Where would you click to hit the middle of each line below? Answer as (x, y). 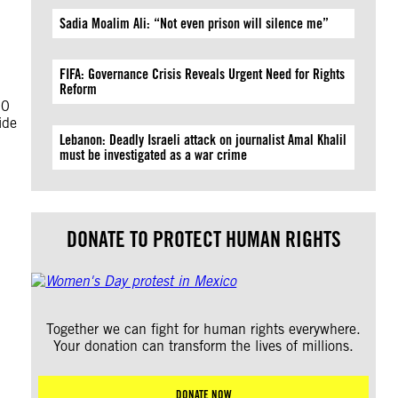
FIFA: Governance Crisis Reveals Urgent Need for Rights (203, 74)
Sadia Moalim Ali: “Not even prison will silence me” (195, 24)
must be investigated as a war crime (154, 155)
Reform (79, 89)
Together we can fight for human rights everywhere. (204, 329)
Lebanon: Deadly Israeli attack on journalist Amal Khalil (203, 140)
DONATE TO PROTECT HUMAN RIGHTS (203, 239)
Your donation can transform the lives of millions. (204, 346)
